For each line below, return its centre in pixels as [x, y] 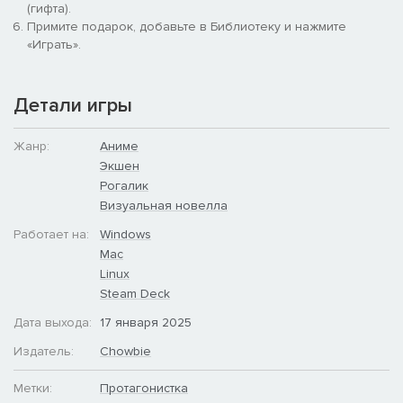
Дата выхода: [53, 322]
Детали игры [73, 105]
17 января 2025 [146, 322]
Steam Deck [135, 293]
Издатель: [44, 351]
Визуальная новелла [164, 205]
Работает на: [51, 234]
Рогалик [124, 185]
